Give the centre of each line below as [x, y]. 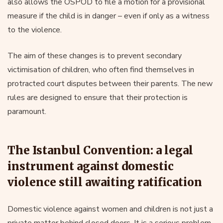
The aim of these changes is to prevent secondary [95, 56]
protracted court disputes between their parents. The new [110, 83]
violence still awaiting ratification [105, 182]
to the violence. [35, 30]
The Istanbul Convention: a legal [100, 150]
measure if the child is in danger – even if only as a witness [109, 16]
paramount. [27, 111]
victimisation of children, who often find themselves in [101, 69]
